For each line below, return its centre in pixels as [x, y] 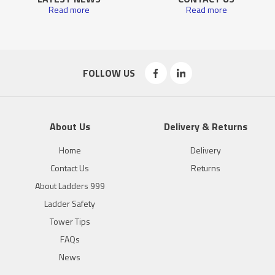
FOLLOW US [109, 73]
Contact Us [70, 168]
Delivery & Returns [205, 126]
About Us [70, 126]
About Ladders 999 [70, 185]
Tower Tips [70, 221]
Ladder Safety [70, 203]
